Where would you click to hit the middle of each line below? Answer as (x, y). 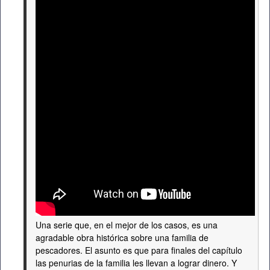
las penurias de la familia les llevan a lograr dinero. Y (136, 263)
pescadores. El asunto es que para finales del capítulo (139, 250)
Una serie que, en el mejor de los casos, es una (127, 225)
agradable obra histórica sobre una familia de (122, 237)
